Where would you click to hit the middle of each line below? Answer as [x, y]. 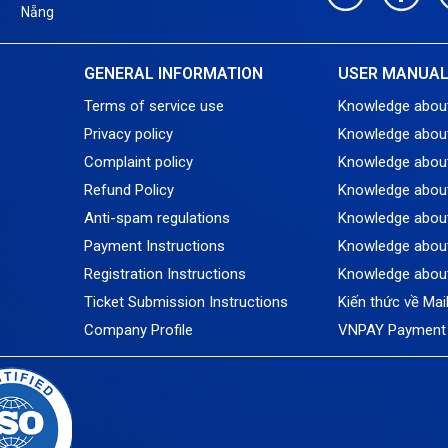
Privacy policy [128, 134]
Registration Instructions [164, 274]
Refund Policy [128, 190]
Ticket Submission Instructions [185, 302]
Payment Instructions [154, 246]
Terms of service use [153, 106]
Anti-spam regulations [156, 218]
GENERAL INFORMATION [173, 74]
